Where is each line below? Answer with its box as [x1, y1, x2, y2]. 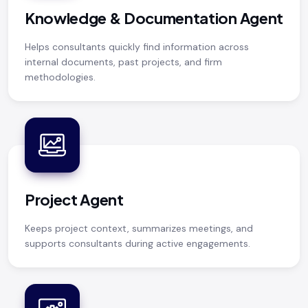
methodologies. [25, 70, 96, 83]
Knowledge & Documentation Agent [25, 8, 283, 27]
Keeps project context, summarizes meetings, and [25, 221, 253, 234]
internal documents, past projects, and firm [25, 55, 222, 68]
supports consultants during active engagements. [25, 236, 250, 250]
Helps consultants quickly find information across [25, 40, 249, 53]
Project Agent [25, 189, 124, 209]
